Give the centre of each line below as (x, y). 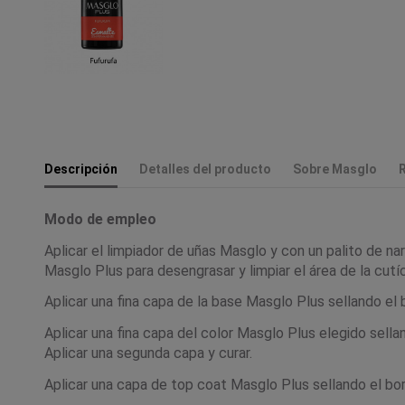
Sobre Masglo (335, 169)
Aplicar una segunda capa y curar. (148, 353)
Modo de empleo (100, 219)
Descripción (81, 169)
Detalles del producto (205, 169)
